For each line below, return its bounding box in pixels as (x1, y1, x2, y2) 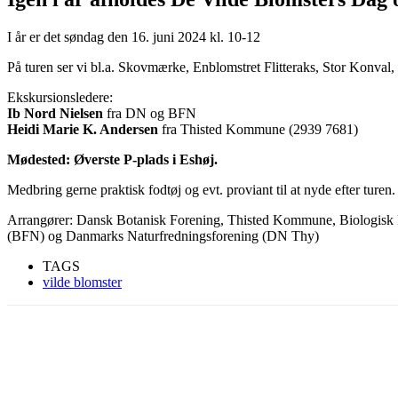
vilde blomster (43, 274, 122, 290)
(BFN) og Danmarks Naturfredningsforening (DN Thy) (7, 227, 319, 243)
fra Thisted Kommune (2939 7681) (158, 121, 358, 137)
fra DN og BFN (103, 105, 196, 121)
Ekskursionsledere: (7, 89, 113, 105)
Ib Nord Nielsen (7, 105, 103, 121)
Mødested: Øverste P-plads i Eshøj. (7, 151, 218, 167)
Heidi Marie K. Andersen (7, 121, 158, 137)
